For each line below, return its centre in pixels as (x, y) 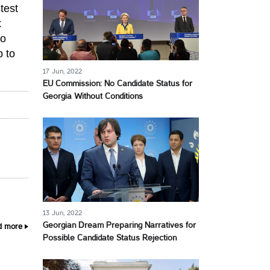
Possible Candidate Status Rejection (110, 238)
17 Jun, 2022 (62, 71)
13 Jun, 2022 (62, 213)
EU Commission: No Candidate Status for (118, 84)
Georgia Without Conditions (93, 97)
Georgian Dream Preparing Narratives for (119, 226)
